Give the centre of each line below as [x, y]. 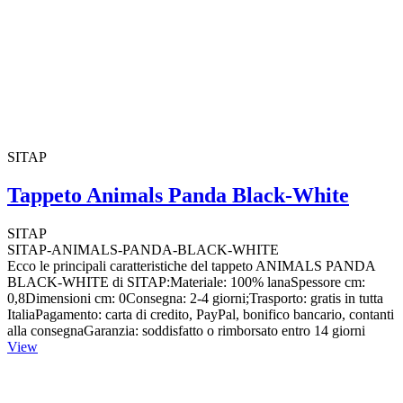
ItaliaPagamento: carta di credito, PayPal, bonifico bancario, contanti [201, 314]
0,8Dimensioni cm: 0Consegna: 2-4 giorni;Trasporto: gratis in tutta [195, 298]
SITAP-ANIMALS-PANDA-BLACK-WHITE [143, 249]
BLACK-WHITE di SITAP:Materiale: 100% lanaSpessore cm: [186, 282]
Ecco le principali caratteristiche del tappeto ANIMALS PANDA [191, 265]
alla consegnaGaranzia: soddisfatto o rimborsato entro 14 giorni [186, 330]
